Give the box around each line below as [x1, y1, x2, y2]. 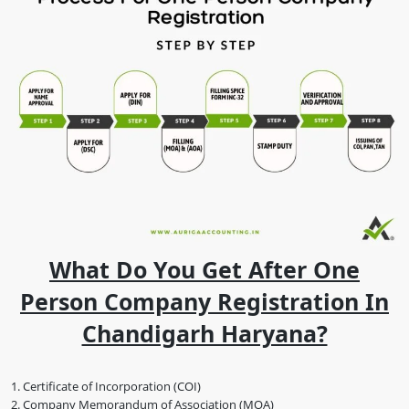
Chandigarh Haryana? [81, 317, 328, 349]
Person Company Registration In [20, 285, 389, 317]
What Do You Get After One [49, 253, 360, 285]
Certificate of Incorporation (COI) [23, 377, 201, 394]
